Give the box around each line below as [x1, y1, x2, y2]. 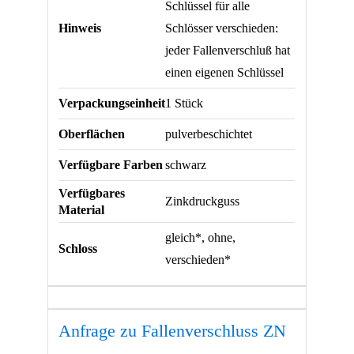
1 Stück [165, 96, 204, 111]
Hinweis [58, 21, 102, 36]
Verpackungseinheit [58, 96, 166, 111]
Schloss [58, 242, 98, 256]
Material [58, 203, 105, 217]
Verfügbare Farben [58, 158, 164, 172]
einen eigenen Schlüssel [165, 66, 284, 80]
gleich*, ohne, [165, 231, 236, 245]
